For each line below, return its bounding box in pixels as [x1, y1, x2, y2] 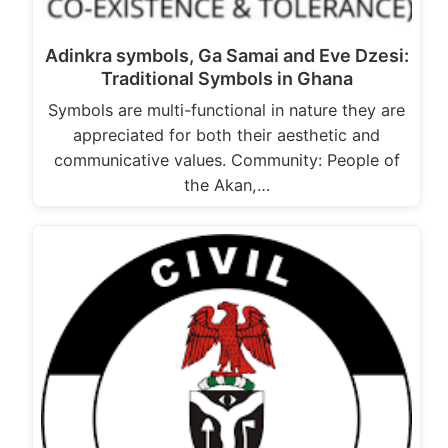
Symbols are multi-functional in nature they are [48, 99, 405, 120]
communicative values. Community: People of [53, 149, 400, 170]
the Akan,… [183, 174, 270, 195]
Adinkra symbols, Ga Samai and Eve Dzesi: [44, 44, 409, 66]
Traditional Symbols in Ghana [100, 67, 353, 89]
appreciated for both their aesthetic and [73, 124, 380, 145]
